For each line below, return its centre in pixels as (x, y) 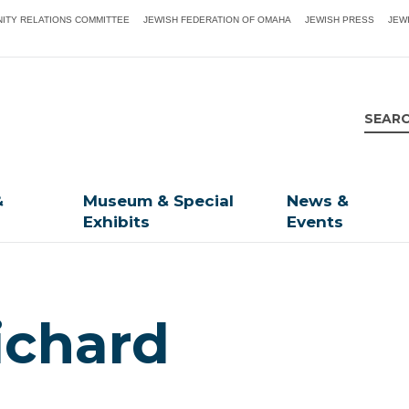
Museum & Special (159, 201)
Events (315, 222)
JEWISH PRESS (340, 20)
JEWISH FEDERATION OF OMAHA (218, 20)
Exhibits (117, 222)
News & (318, 201)
